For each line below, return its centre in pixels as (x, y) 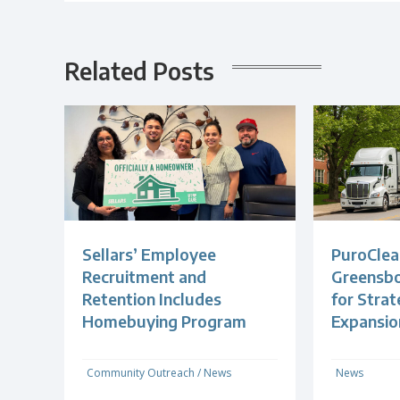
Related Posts (139, 71)
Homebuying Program (164, 321)
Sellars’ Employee (149, 254)
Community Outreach (141, 373)
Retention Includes (152, 299)
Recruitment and (144, 277)
